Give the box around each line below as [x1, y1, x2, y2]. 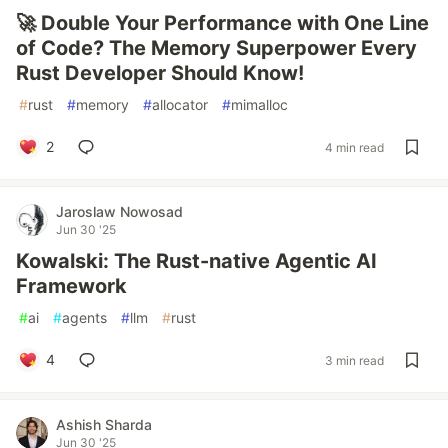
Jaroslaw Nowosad [56, 203, 183, 220]
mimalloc [231, 96, 288, 113]
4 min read [325, 139, 384, 155]
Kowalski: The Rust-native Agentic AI [16, 249, 377, 273]
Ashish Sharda [56, 416, 152, 433]
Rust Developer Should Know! [16, 61, 304, 85]
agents [62, 309, 107, 326]
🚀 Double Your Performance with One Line [16, 11, 429, 35]
